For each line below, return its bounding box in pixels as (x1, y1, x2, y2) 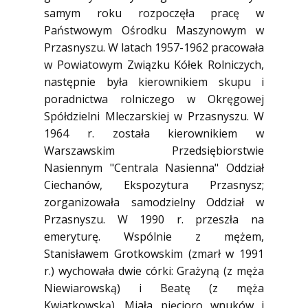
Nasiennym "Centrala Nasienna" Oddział (44, 160, 264, 175)
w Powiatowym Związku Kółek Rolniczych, (44, 57, 264, 72)
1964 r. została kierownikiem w (44, 126, 264, 141)
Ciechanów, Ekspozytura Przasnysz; (44, 177, 264, 192)
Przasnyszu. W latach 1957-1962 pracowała (44, 40, 264, 55)
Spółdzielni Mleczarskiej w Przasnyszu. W (44, 109, 264, 124)
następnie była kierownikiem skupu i (44, 74, 264, 89)
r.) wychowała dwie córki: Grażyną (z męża (44, 263, 264, 278)
